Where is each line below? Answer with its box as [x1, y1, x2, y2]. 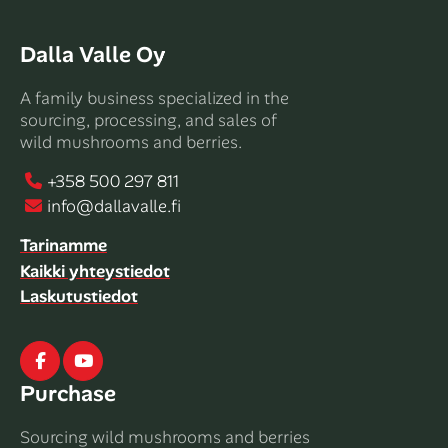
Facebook [39, 349, 114, 372]
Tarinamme [20, 234, 107, 257]
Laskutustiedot [20, 285, 138, 308]
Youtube [82, 349, 149, 372]
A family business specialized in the [20, 86, 289, 109]
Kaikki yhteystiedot [20, 259, 170, 282]
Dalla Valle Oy [20, 39, 165, 69]
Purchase [20, 379, 116, 409]
